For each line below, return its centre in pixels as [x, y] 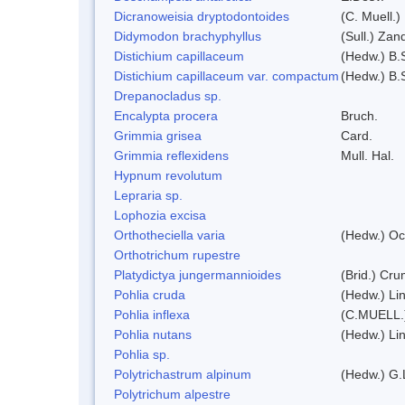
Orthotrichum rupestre [177, 254]
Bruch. [359, 115]
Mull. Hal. [367, 155]
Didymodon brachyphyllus [188, 36]
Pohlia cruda [150, 294]
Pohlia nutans [153, 334]
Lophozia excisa [160, 215]
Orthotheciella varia [170, 235]
